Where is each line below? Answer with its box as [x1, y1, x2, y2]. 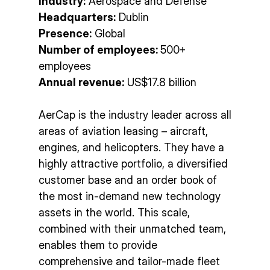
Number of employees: [39, 43, 160, 57]
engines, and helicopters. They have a [39, 141, 224, 154]
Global [92, 27, 125, 40]
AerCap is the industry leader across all [39, 108, 231, 122]
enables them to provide [39, 239, 157, 252]
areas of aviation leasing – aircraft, [39, 125, 208, 138]
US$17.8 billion [124, 76, 196, 89]
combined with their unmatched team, [39, 222, 226, 236]
